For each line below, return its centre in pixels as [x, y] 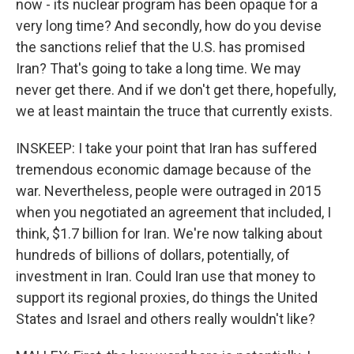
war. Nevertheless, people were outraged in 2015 [168, 191]
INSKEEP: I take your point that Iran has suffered [166, 148]
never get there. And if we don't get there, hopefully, [176, 90]
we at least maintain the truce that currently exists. [174, 111]
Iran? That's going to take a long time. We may [158, 68]
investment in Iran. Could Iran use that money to [166, 276]
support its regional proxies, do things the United [167, 298]
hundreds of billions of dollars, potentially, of [153, 255]
